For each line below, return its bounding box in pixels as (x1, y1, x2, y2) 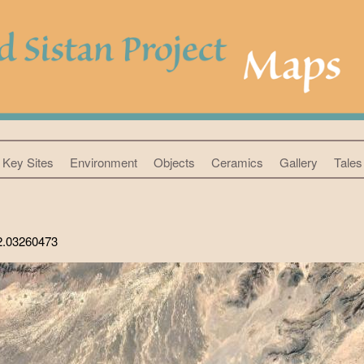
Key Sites (2, 153, 54, 171)
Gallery (279, 153, 318, 171)
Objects (153, 153, 195, 171)
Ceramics (210, 153, 263, 171)
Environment (69, 153, 137, 171)
